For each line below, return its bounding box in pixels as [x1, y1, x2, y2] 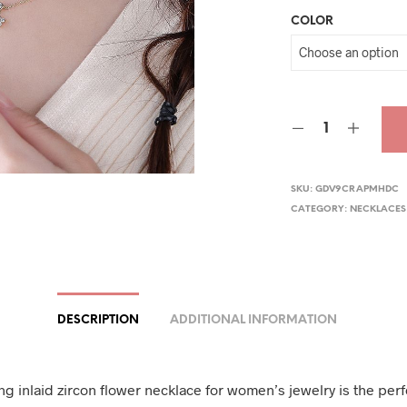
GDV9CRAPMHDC [315, 184, 400, 194]
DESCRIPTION [56, 313, 139, 326]
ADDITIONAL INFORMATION [169, 313, 337, 326]
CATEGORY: [291, 203, 351, 214]
